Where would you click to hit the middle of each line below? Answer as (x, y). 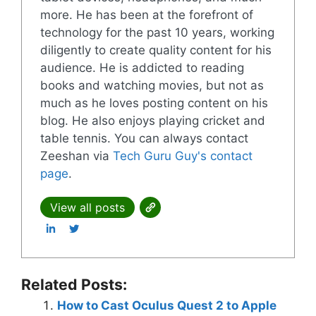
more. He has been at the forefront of (146, 15)
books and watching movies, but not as (152, 86)
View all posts (87, 208)
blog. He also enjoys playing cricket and (152, 121)
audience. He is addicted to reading (142, 68)
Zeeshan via (76, 156)
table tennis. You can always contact (144, 139)
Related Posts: (74, 285)
